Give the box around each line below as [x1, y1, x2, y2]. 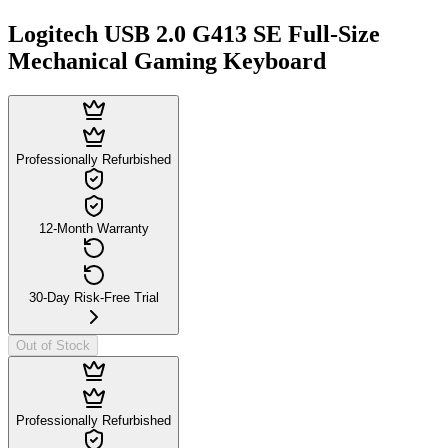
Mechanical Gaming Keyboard [8, 47, 326, 74]
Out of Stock [16, 337, 90, 353]
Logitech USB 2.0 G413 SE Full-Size [8, 20, 380, 47]
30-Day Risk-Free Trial [28, 289, 159, 305]
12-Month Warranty [38, 220, 149, 236]
